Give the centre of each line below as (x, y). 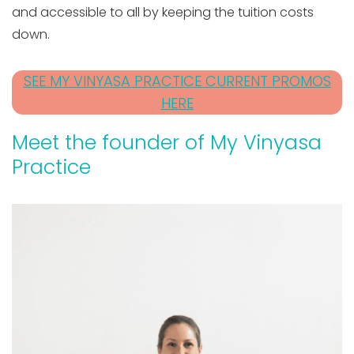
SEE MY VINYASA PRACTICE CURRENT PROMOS (177, 81)
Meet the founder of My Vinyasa (167, 142)
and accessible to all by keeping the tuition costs (163, 12)
